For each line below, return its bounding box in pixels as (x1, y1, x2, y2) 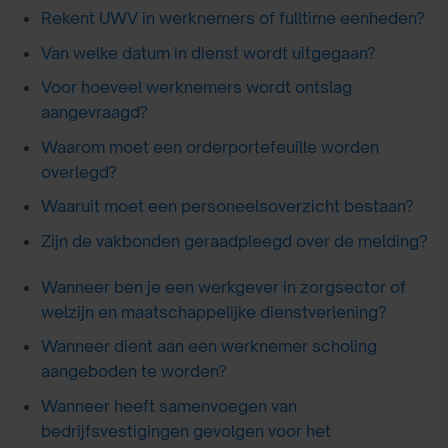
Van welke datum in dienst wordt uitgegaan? (40, 42, 376, 63)
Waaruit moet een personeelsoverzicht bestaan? (40, 196, 414, 217)
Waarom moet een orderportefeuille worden (40, 136, 379, 157)
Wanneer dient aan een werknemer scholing (40, 336, 377, 357)
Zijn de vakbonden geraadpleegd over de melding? (40, 230, 428, 251)
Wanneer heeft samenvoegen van (40, 395, 297, 416)
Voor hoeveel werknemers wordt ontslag (40, 77, 352, 98)
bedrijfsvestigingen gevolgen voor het (40, 420, 331, 441)
